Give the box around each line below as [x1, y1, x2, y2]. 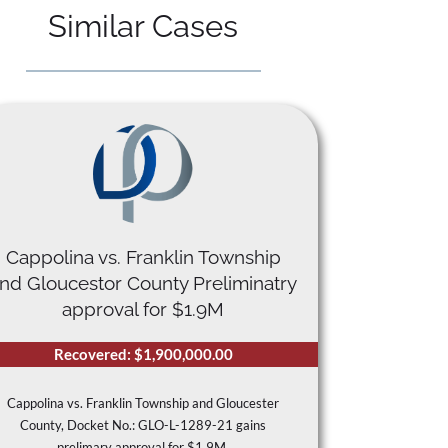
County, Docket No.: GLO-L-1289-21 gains [20, 417, 267, 434]
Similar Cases [48, 8, 239, 45]
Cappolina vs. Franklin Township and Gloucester [7, 395, 280, 412]
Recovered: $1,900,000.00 [53, 345, 233, 364]
